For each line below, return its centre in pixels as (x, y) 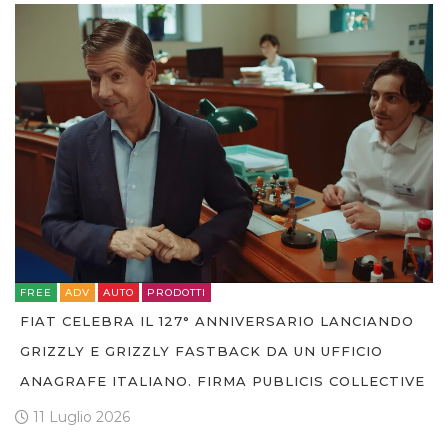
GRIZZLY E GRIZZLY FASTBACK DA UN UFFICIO (201, 350)
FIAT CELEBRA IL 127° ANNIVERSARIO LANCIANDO (217, 320)
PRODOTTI (176, 292)
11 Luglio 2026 (79, 416)
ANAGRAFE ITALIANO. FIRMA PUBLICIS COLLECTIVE (222, 380)
